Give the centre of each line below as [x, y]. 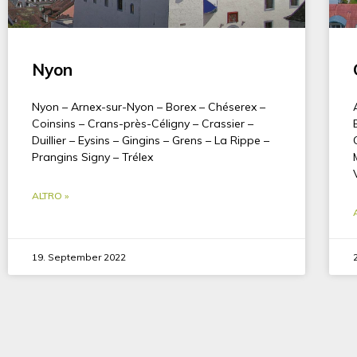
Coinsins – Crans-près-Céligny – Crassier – [143, 123]
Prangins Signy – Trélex [92, 157]
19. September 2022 [79, 257]
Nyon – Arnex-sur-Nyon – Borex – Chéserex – [149, 106]
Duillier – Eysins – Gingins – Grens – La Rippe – [151, 140]
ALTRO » [50, 195]
